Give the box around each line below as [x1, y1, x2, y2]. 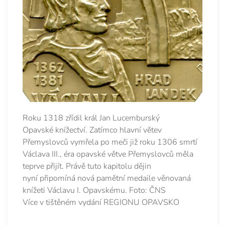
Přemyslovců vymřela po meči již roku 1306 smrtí [23, 136, 197, 148]
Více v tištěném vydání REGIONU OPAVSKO [23, 196, 179, 208]
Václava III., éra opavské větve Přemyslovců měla [23, 148, 193, 160]
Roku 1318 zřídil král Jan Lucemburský [23, 112, 160, 124]
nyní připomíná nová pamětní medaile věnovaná [23, 172, 191, 184]
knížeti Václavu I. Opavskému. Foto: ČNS [23, 184, 166, 196]
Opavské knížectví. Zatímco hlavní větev [23, 124, 162, 136]
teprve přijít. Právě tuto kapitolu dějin [23, 160, 151, 172]
